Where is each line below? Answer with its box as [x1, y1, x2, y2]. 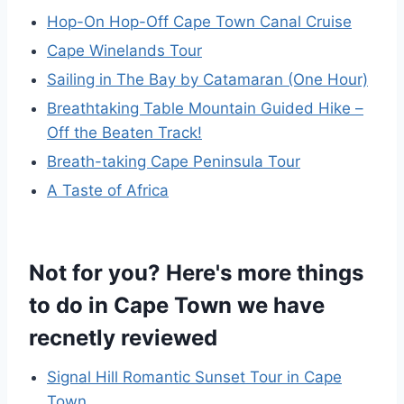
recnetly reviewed [29, 325, 217, 352]
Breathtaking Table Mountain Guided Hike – [47, 99, 363, 118]
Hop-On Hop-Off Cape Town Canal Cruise [47, 13, 352, 32]
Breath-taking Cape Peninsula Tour [47, 152, 300, 171]
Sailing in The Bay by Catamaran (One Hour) [47, 70, 368, 89]
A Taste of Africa [47, 181, 169, 200]
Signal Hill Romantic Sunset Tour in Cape [47, 368, 342, 387]
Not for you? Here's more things [29, 260, 363, 287]
